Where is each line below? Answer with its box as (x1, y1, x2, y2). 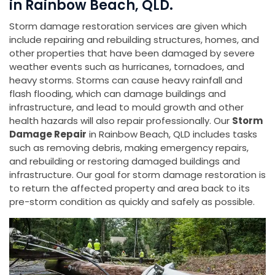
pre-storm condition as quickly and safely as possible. (9, 195, 255, 208)
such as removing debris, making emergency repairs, (9, 141, 249, 154)
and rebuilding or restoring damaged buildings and (9, 155, 240, 168)
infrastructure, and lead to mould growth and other (9, 101, 244, 114)
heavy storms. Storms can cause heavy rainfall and (9, 74, 242, 87)
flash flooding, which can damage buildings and (9, 87, 226, 100)
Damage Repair (9, 128, 87, 141)
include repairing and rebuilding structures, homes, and (9, 33, 259, 46)
